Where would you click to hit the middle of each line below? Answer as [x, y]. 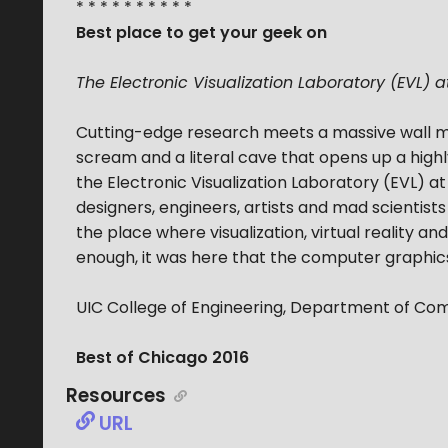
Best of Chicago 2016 [162, 358]
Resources [116, 396]
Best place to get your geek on [201, 33]
